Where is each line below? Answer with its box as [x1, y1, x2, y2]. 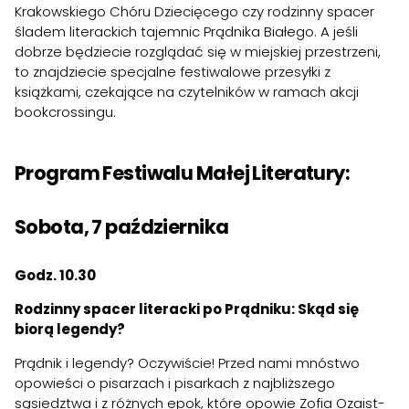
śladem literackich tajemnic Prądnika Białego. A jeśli [15, 22, 358, 42]
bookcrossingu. [15, 102, 116, 122]
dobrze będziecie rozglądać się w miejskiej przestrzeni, [15, 42, 381, 62]
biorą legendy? [15, 319, 125, 339]
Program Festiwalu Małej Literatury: [15, 160, 351, 187]
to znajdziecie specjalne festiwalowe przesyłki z [15, 62, 330, 82]
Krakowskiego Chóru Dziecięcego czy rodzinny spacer [15, 2, 374, 22]
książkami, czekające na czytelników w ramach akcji [15, 82, 359, 102]
